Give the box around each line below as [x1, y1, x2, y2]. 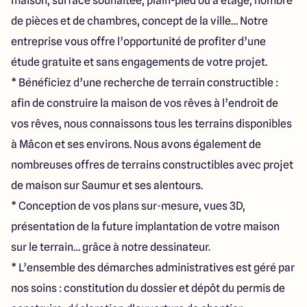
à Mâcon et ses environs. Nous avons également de [11, 138, 261, 151]
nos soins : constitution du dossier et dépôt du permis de [11, 282, 285, 295]
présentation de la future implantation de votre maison [11, 220, 280, 233]
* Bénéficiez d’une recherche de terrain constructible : [11, 76, 278, 89]
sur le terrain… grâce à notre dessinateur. [11, 241, 210, 254]
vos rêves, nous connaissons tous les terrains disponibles [11, 117, 292, 130]
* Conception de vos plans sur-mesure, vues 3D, [11, 199, 245, 212]
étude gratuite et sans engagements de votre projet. [11, 56, 267, 69]
